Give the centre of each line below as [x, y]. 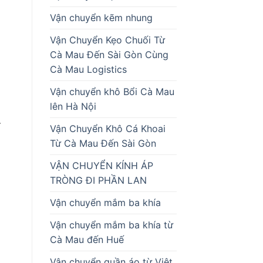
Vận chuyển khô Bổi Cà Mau [112, 91]
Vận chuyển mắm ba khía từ [111, 225]
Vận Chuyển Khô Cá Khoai [107, 128]
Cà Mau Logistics [88, 69]
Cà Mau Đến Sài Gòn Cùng [109, 54]
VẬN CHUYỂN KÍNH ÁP [101, 165]
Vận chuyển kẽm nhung [101, 17]
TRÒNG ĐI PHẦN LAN [98, 180]
